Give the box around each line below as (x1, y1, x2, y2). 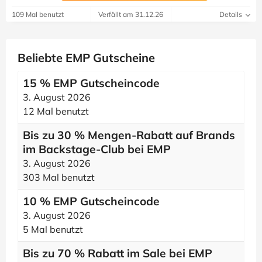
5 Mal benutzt (23, 223, 83, 235)
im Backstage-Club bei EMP (23, 142, 171, 156)
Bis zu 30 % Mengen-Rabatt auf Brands (23, 128, 235, 142)
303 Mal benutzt (23, 171, 95, 183)
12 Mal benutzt (23, 105, 89, 117)
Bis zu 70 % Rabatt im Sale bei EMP (23, 246, 212, 260)
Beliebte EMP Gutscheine (18, 50, 155, 65)
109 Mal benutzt (12, 10, 64, 19)
